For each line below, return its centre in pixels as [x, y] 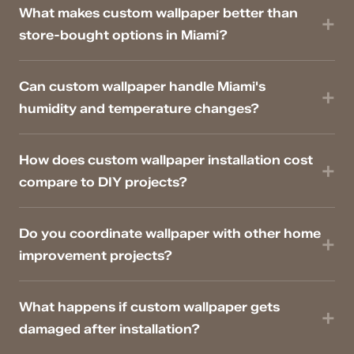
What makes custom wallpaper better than [158, 13]
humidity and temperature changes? [139, 109]
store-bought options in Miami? [123, 35]
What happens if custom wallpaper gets [149, 307]
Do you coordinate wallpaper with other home [170, 233]
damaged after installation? [109, 329]
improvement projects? [96, 256]
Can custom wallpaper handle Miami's [142, 87]
